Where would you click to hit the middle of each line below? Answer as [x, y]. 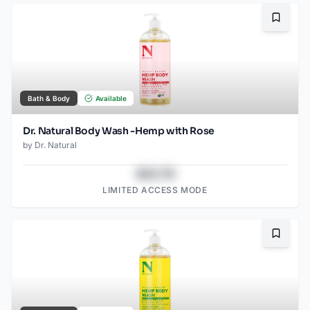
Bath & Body [49, 99]
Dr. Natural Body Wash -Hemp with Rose [119, 131]
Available [111, 99]
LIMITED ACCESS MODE [155, 190]
